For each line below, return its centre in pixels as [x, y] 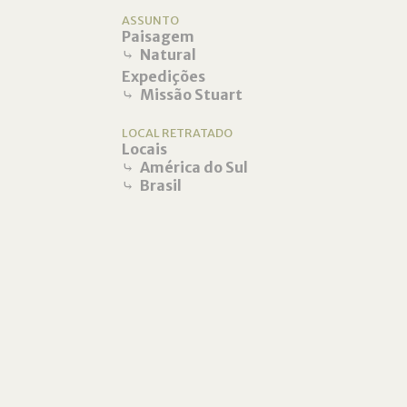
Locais [145, 149]
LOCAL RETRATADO [178, 133]
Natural [169, 55]
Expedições [164, 76]
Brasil [161, 185]
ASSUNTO [151, 20]
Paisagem [159, 36]
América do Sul [194, 167]
